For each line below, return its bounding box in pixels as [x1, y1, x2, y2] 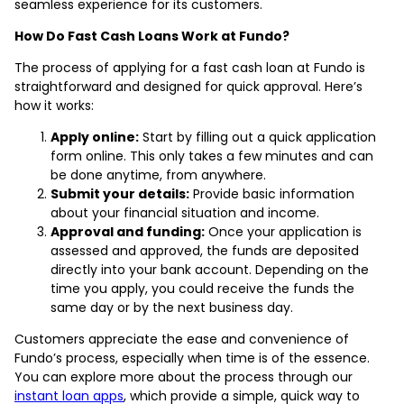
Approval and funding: [50, 222, 205, 241]
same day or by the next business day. [50, 298, 293, 317]
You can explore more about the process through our [14, 367, 353, 386]
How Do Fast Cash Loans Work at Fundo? [14, 26, 289, 45]
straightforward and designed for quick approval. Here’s [14, 77, 363, 96]
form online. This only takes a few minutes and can [50, 146, 373, 165]
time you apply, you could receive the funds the [50, 279, 354, 298]
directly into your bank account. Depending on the [50, 260, 369, 279]
